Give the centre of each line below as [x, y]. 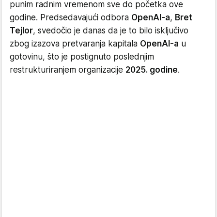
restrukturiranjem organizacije [68, 70]
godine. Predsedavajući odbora [70, 17]
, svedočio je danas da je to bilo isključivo [111, 30]
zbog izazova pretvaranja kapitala [75, 43]
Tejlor [21, 30]
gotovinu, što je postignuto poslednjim [82, 56]
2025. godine [152, 70]
